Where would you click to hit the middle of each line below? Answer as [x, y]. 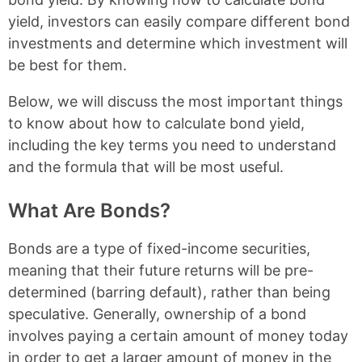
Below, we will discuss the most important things [175, 101]
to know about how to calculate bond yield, [156, 123]
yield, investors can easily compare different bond [179, 21]
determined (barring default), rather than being [169, 292]
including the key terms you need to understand [172, 145]
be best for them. [67, 65]
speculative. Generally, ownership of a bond [157, 314]
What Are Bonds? [89, 210]
